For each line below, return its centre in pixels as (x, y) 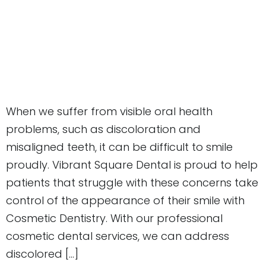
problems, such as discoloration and (103, 129)
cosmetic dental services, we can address (118, 236)
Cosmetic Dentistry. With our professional (114, 218)
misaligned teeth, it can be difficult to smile (119, 147)
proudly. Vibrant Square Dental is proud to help (132, 165)
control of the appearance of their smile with (125, 201)
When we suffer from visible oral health (109, 112)
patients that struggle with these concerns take (132, 183)
